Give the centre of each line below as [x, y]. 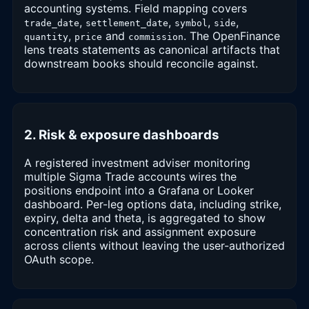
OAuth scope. [59, 259]
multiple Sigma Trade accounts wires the [130, 177]
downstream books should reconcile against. [141, 63]
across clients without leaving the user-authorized [154, 246]
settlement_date [127, 23]
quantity [46, 37]
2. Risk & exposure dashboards [122, 135]
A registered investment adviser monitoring [137, 163]
